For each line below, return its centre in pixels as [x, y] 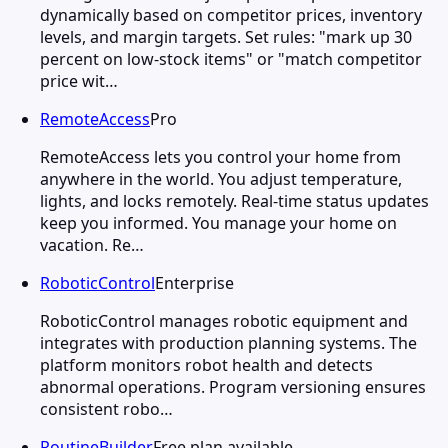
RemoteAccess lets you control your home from [220, 156]
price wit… [79, 80]
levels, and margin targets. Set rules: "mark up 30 [226, 36]
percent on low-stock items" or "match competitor [231, 58]
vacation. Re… [92, 244]
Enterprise [194, 282]
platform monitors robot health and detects [206, 364]
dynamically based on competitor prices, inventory [231, 14]
